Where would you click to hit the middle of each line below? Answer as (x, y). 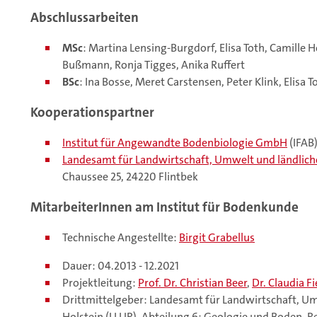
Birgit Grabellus (217, 238)
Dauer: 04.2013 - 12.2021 (121, 266)
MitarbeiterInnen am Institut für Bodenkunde (165, 207)
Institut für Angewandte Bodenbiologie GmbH (175, 143)
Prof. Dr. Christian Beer (192, 283)
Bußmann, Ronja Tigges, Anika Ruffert (154, 65)
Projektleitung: (100, 283)
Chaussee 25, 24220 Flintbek (130, 177)
